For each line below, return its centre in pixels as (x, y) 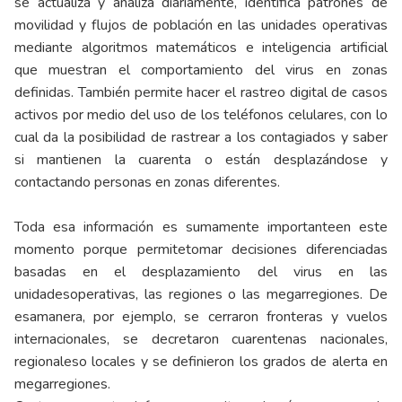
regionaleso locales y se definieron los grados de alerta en (201, 362)
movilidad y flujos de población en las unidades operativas (201, 26)
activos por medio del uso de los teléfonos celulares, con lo (201, 115)
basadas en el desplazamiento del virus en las (201, 272)
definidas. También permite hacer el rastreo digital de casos (201, 93)
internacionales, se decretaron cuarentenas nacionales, (201, 340)
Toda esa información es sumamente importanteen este (201, 227)
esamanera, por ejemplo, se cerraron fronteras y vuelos (201, 317)
